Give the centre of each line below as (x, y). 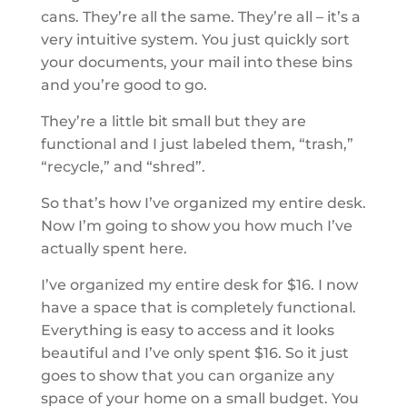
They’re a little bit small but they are (173, 121)
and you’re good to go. (124, 84)
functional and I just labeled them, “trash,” (197, 144)
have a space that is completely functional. (198, 307)
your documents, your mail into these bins (196, 62)
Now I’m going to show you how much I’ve (196, 225)
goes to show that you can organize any (187, 375)
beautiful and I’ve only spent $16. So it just (194, 352)
